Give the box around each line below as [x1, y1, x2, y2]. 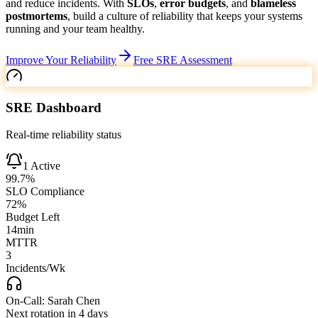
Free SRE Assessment [133, 53, 232, 66]
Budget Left [6, 211, 60, 224]
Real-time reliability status [6, 128, 121, 141]
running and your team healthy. [6, 22, 145, 35]
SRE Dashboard [6, 99, 102, 115]
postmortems [6, 9, 67, 22]
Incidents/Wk [6, 262, 65, 275]
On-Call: [6, 295, 48, 307]
